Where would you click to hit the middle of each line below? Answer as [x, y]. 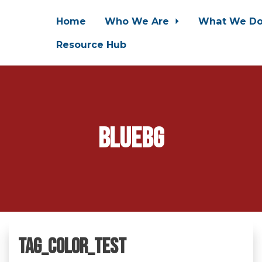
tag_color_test [72, 247]
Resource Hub [91, 44]
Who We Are [138, 21]
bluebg [131, 139]
